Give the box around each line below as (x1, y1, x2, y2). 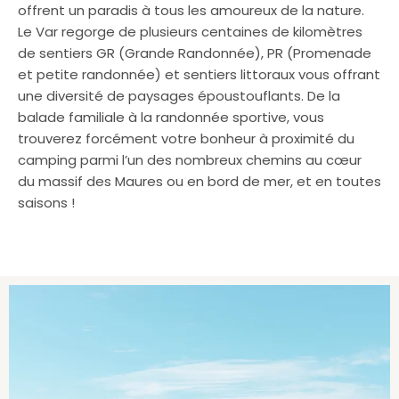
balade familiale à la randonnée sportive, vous (18, 108, 324, 126)
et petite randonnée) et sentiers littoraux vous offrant (18, 65, 380, 84)
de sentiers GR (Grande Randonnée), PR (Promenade (18, 44, 371, 62)
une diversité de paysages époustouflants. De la (18, 86, 340, 105)
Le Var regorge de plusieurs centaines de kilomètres (18, 22, 362, 41)
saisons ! (18, 193, 75, 212)
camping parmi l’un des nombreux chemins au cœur (18, 151, 362, 169)
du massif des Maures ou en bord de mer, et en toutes (18, 172, 381, 191)
